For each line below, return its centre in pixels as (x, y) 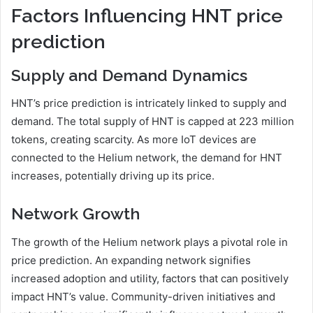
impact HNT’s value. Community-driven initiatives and (143, 296)
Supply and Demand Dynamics (129, 75)
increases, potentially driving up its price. (113, 176)
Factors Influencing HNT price (147, 16)
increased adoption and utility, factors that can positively (150, 278)
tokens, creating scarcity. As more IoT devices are (134, 140)
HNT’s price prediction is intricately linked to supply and (149, 103)
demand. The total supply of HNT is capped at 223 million (153, 122)
